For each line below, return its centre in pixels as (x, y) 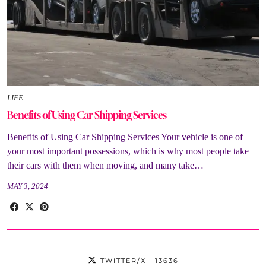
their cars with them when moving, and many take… (105, 165)
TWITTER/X (121, 260)
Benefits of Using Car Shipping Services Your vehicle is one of (125, 137)
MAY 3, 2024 (28, 186)
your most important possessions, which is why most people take (128, 151)
